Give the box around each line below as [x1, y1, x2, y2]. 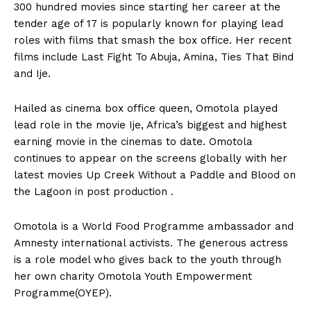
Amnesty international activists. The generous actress [14, 236, 288, 249]
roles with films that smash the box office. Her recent [14, 33, 292, 47]
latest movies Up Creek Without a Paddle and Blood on [14, 168, 296, 181]
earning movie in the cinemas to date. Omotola [14, 135, 253, 148]
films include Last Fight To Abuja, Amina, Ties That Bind [14, 50, 294, 63]
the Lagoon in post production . [14, 185, 174, 198]
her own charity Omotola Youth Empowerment [14, 269, 252, 283]
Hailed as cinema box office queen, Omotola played [14, 101, 278, 115]
